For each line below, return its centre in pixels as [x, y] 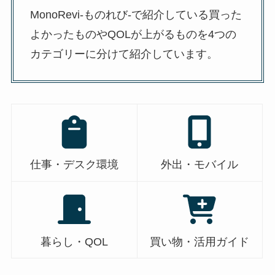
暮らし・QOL [74, 242]
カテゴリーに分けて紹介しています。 [124, 54]
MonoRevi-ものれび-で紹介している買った [136, 14]
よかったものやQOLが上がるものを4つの [133, 34]
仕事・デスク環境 [74, 165]
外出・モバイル [200, 165]
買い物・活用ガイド [200, 242]
